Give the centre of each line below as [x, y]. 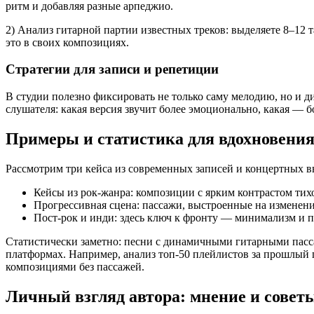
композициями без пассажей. [75, 266]
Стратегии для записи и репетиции [112, 69]
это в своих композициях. [67, 42]
